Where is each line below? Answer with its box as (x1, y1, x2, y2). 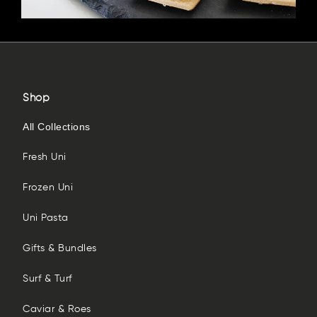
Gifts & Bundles (23, 243, 97, 253)
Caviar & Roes (23, 304, 91, 314)
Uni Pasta (23, 213, 69, 223)
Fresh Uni (23, 152, 67, 162)
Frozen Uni (23, 183, 73, 192)
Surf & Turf (23, 274, 72, 284)
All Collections (23, 121, 91, 132)
